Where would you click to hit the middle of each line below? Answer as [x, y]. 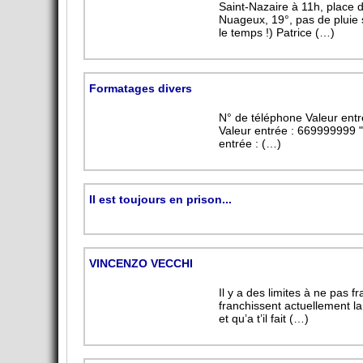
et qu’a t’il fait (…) [264, 319]
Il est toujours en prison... [161, 200]
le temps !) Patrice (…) [277, 33]
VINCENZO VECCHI [141, 264]
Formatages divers [141, 89]
